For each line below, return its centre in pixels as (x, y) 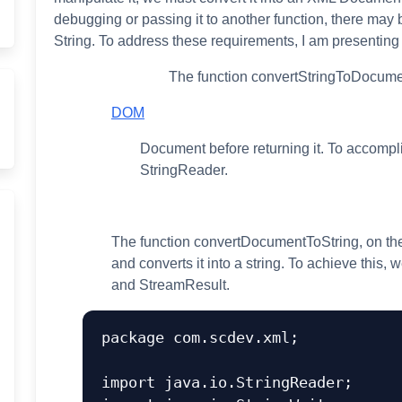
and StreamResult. (171, 285)
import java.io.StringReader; (227, 382)
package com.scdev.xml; (201, 337)
